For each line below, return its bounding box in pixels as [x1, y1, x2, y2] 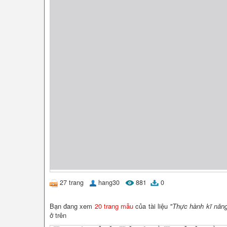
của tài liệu [133, 201, 170, 211]
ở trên [50, 210, 66, 220]
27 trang [60, 178, 84, 187]
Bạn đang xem [50, 201, 95, 211]
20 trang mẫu [94, 201, 134, 211]
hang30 [98, 178, 120, 187]
